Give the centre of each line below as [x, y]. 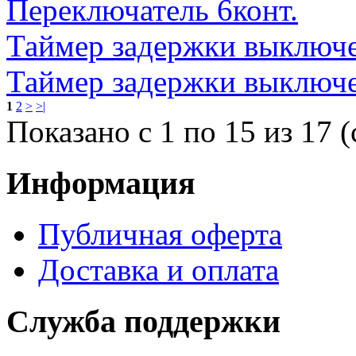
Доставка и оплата [159, 270]
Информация [101, 183]
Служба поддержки [143, 322]
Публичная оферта [160, 234]
